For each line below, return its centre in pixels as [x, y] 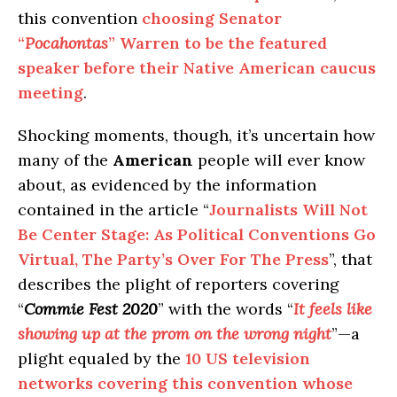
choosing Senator [212, 18]
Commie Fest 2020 [91, 308]
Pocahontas [66, 43]
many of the [65, 160]
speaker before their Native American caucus [197, 67]
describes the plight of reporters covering [179, 284]
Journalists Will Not [288, 209]
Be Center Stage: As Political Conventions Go [197, 234]
